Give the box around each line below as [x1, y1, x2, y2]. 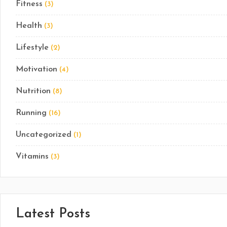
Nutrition [16, 87, 51, 95]
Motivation [16, 65, 57, 73]
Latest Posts [16, 207, 90, 221]
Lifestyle [16, 44, 49, 52]
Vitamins [16, 153, 49, 161]
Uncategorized [16, 131, 71, 139]
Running [16, 109, 47, 117]
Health [16, 22, 42, 30]
